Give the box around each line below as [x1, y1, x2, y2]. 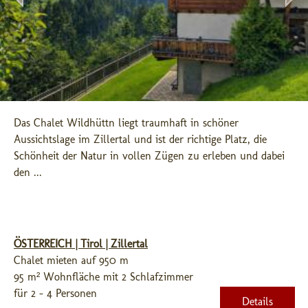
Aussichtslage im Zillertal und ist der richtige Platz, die [14, 133, 267, 146]
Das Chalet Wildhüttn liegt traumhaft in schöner [14, 116, 239, 129]
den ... [14, 166, 42, 179]
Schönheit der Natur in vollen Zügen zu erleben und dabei [14, 149, 285, 162]
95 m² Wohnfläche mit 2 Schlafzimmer [14, 270, 193, 283]
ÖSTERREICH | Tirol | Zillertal [14, 237, 148, 250]
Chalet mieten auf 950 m [14, 254, 129, 267]
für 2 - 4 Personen [14, 287, 97, 300]
